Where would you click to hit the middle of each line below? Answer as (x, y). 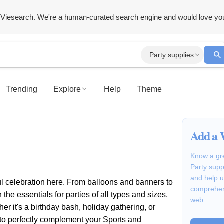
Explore (67, 89)
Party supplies (172, 55)
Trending (22, 89)
